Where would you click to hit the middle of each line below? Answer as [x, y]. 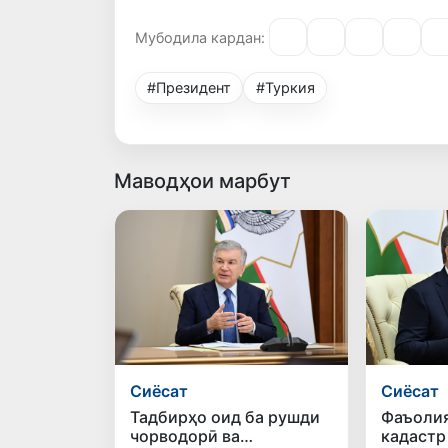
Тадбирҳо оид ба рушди [225, 417]
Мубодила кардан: [200, 37]
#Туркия [285, 88]
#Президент [189, 88]
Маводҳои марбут [202, 181]
